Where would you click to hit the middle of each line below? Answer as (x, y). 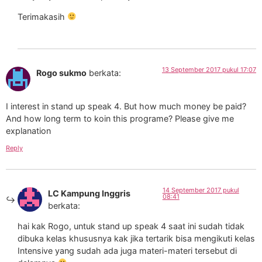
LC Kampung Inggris (89, 193)
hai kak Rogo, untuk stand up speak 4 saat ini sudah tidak (131, 226)
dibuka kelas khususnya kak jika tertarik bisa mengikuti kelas (136, 239)
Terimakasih (42, 16)
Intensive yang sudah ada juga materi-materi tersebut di (127, 251)
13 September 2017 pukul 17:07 (209, 70)
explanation (28, 130)
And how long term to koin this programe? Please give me (120, 118)
